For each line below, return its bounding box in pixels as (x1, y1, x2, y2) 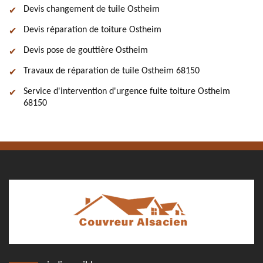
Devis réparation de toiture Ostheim (23, 25, 161, 35)
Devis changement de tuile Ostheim (23, 5, 160, 14)
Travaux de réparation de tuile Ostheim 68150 (23, 66, 200, 76)
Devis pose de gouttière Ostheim (23, 46, 148, 55)
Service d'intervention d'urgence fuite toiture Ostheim (23, 87, 230, 96)
